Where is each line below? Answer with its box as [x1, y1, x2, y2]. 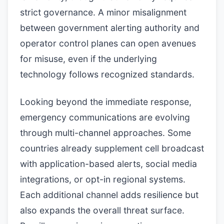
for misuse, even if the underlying [20, 53, 157, 64]
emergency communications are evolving [20, 112, 190, 122]
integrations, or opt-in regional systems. [20, 174, 185, 184]
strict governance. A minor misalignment [20, 7, 186, 17]
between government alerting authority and [20, 22, 199, 33]
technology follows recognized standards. [20, 69, 194, 79]
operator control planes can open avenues [20, 38, 196, 48]
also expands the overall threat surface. [20, 205, 184, 215]
